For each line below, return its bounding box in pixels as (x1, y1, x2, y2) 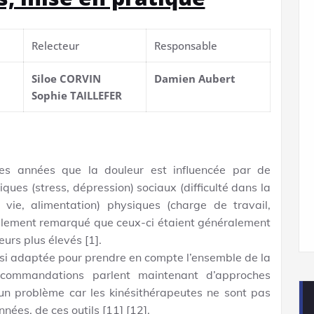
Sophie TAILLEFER (32, 88, 123, 102)
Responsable (154, 38, 218, 53)
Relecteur (32, 38, 80, 53)
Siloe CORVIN (32, 71, 102, 86)
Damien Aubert (154, 71, 236, 86)
